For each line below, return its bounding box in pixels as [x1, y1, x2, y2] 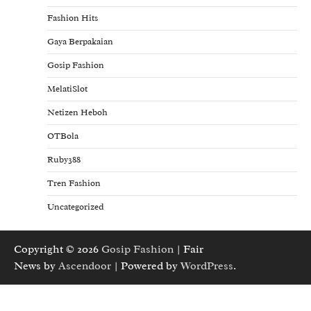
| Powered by [111, 258, 180, 273]
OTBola [47, 130, 78, 142]
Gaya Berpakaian [47, 35, 113, 47]
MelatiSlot [47, 83, 87, 94]
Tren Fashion [47, 177, 101, 189]
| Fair [174, 242, 203, 256]
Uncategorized [47, 201, 104, 212]
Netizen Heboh [47, 106, 108, 118]
